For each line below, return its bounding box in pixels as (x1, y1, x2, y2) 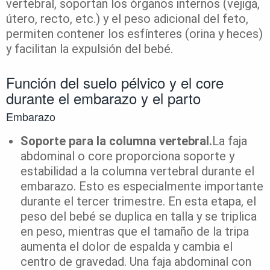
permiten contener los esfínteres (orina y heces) (6, 27, 263, 42)
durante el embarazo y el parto (6, 87, 201, 109)
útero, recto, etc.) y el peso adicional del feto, (6, 11, 248, 27)
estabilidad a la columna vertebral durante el (20, 164, 254, 179)
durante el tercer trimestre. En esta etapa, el (20, 194, 256, 209)
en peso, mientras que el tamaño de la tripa (20, 224, 249, 239)
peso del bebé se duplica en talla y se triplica (20, 209, 257, 224)
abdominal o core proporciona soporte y (20, 149, 234, 164)
